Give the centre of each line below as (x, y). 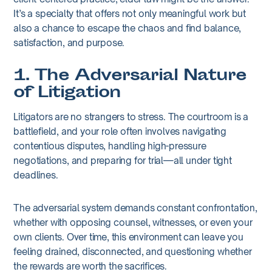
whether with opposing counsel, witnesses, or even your (133, 222)
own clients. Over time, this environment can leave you (128, 237)
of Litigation (67, 93)
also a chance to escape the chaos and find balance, (127, 28)
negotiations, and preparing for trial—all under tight (123, 160)
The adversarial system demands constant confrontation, (135, 208)
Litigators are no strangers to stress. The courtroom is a (131, 117)
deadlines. (36, 175)
